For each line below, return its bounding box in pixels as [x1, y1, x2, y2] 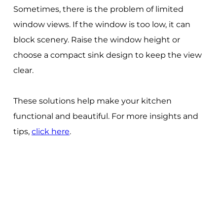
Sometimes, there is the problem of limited [13, 4, 184, 14]
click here [31, 126, 70, 136]
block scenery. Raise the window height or [13, 35, 180, 44]
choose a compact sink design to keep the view [13, 50, 202, 60]
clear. [13, 65, 34, 75]
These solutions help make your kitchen [13, 96, 172, 106]
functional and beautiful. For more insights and [13, 111, 198, 121]
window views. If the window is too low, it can [13, 19, 190, 29]
